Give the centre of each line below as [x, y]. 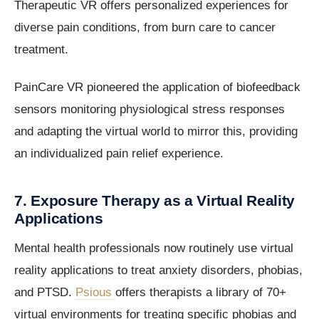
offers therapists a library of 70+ [201, 293]
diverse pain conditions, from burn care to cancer [145, 28]
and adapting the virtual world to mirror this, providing [156, 132]
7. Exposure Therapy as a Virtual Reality [155, 201]
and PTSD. [45, 293]
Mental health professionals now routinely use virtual [154, 249]
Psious [95, 293]
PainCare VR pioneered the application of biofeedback [157, 88]
